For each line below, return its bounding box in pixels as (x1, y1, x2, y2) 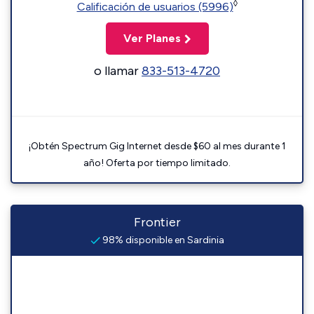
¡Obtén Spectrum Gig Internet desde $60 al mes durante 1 (28, 140, 286, 152)
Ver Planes (123, 32, 181, 45)
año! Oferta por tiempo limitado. (83, 157, 231, 169)
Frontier (133, 214, 181, 230)
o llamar (94, 63, 142, 78)
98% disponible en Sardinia (100, 234, 224, 246)
